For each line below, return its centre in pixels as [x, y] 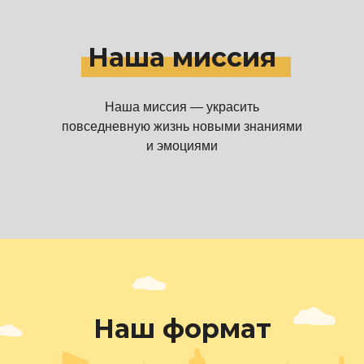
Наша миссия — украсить [182, 107]
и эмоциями [182, 146]
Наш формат [182, 329]
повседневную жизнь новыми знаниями [182, 126]
